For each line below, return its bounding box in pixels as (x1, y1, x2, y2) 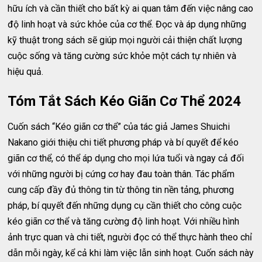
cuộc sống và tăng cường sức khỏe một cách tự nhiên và (8, 50, 237, 61)
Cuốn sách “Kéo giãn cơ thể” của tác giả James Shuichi (8, 121, 230, 132)
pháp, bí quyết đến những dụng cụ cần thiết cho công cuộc (8, 200, 242, 211)
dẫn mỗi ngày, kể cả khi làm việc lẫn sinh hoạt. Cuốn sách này (8, 247, 254, 258)
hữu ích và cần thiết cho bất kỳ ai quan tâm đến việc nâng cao (8, 3, 254, 14)
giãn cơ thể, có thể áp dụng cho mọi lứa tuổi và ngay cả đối (8, 153, 244, 164)
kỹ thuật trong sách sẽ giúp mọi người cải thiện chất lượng (8, 35, 243, 46)
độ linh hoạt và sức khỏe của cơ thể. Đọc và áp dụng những (8, 19, 247, 30)
